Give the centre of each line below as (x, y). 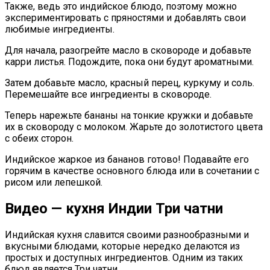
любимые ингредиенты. (60, 30)
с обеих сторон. (39, 139)
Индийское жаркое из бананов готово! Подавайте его (127, 160)
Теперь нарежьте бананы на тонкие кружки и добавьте (129, 116)
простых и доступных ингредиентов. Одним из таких (124, 257)
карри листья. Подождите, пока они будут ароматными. (129, 62)
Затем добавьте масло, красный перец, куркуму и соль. (130, 83)
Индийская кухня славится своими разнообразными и (127, 234)
